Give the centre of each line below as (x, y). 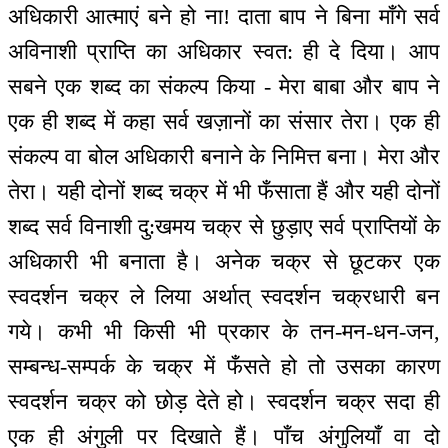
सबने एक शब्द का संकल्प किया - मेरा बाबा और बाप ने (224, 87)
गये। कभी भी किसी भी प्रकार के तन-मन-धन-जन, (224, 332)
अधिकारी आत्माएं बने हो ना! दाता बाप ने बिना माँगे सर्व (224, 17)
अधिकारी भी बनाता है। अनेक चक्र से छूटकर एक (224, 262)
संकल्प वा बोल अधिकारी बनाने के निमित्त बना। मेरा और (224, 157)
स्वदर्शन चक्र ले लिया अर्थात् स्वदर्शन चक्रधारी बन (224, 297)
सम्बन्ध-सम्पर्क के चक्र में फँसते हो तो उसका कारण (224, 367)
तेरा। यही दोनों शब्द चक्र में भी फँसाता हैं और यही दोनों (224, 192)
